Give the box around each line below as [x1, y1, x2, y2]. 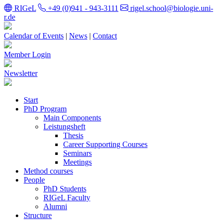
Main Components [43, 113, 101, 122]
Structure [24, 211, 52, 220]
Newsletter [4, 69, 37, 77]
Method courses [24, 167, 73, 175]
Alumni [43, 202, 67, 211]
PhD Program [24, 105, 67, 113]
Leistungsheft [43, 122, 85, 131]
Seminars [63, 149, 92, 157]
